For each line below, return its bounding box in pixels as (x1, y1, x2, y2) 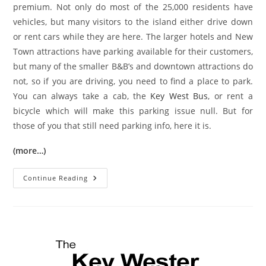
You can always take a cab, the (13, 90, 151, 102)
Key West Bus (150, 90, 208, 102)
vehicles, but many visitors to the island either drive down (13, 16, 253, 27)
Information (87, 197, 141, 208)
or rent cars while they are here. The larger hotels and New (13, 31, 253, 42)
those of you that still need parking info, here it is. (13, 120, 212, 131)
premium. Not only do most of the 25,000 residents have (13, 1, 253, 12)
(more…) (13, 145, 46, 156)
